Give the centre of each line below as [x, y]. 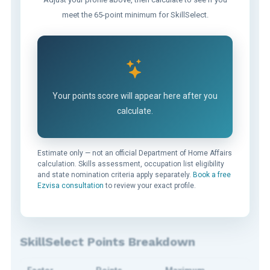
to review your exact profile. [149, 185]
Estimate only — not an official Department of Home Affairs [134, 153]
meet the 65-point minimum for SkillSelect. [135, 14]
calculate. [135, 111]
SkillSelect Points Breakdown [107, 241]
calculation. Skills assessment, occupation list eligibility [130, 164]
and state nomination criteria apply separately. [115, 174]
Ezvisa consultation [70, 185]
